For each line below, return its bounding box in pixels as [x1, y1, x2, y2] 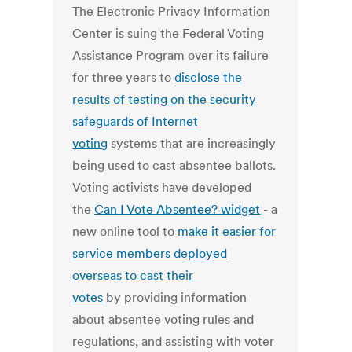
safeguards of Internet [72, 113, 199, 130]
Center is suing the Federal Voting [72, 25, 265, 42]
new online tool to [72, 223, 178, 240]
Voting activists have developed [72, 179, 252, 196]
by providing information [103, 289, 247, 306]
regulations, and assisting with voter [72, 333, 275, 350]
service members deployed [72, 245, 228, 262]
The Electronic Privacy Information [72, 3, 271, 20]
